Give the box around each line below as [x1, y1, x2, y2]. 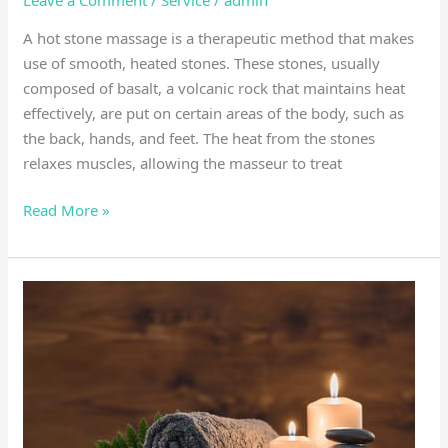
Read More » [23, 200, 111, 221]
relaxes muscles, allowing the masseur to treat [23, 152, 343, 173]
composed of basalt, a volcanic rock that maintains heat [23, 77, 406, 98]
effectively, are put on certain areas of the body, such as [23, 102, 405, 123]
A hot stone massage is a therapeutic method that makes [23, 27, 415, 48]
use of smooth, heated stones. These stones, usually [23, 52, 381, 73]
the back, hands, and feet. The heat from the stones [23, 127, 376, 148]
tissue [22, 307, 63, 328]
